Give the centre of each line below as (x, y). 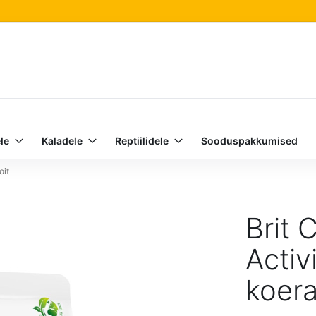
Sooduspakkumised (249, 141)
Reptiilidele (142, 141)
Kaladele (62, 141)
